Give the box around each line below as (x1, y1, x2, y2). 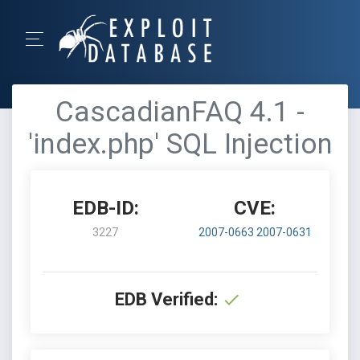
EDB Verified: (115, 289, 218, 309)
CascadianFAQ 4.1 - (55, 96, 305, 129)
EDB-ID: (72, 197, 139, 219)
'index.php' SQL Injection (27, 128, 333, 161)
